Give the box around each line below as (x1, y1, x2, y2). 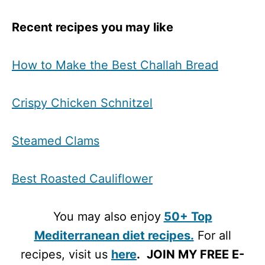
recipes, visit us (21, 247, 111, 262)
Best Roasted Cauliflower (12, 172, 153, 186)
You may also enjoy (53, 209, 161, 224)
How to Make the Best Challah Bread (12, 58, 218, 73)
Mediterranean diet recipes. (34, 228, 194, 243)
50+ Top (163, 209, 212, 224)
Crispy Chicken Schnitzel (12, 96, 153, 111)
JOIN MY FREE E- (147, 247, 244, 262)
